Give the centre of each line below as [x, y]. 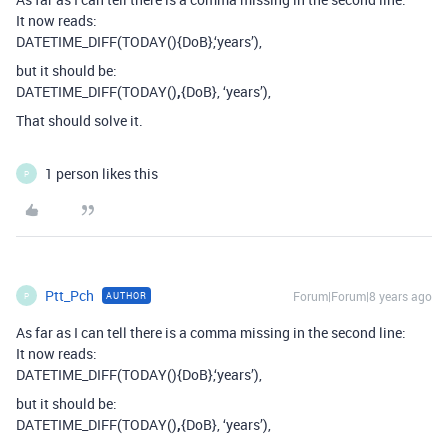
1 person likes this [101, 174]
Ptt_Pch [69, 296]
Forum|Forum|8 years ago [362, 296]
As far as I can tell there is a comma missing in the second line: [211, 333]
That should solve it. [79, 121]
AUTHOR [126, 296]
